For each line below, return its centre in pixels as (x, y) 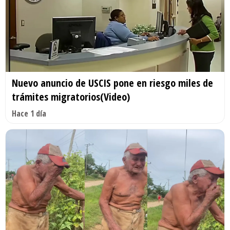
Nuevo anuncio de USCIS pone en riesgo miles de (112, 83)
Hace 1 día (29, 113)
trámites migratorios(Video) (71, 97)
